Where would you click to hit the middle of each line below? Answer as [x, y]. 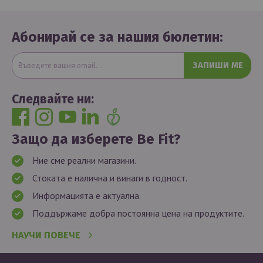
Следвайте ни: [53, 99]
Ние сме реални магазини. [84, 160]
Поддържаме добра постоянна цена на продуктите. [138, 213]
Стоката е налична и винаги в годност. [110, 178]
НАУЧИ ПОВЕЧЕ [46, 235]
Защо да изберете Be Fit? [96, 139]
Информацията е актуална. [87, 195]
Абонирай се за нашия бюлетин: [117, 37]
